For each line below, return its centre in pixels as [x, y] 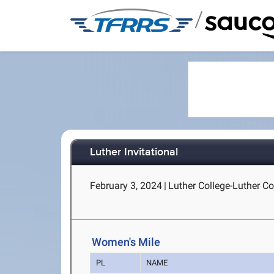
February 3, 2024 [126, 186]
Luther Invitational [134, 153]
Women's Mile [126, 242]
